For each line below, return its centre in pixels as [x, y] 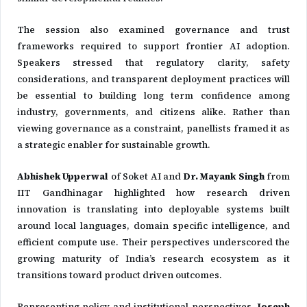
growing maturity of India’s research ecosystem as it [153, 259]
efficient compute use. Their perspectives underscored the [153, 242]
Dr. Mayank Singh [224, 176]
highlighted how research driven [196, 193]
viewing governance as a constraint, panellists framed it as [153, 128]
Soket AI [142, 176]
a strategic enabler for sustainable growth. [114, 145]
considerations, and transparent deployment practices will [153, 79]
